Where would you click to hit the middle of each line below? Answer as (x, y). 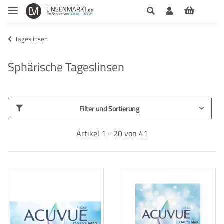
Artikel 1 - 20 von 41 (112, 133)
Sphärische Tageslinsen (66, 67)
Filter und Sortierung (109, 108)
